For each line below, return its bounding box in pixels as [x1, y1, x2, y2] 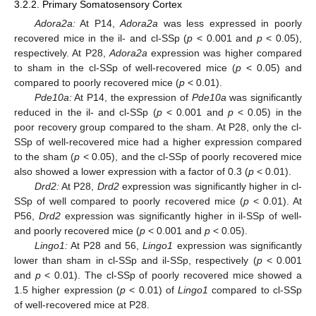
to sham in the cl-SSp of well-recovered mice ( [14, 62, 236, 74]
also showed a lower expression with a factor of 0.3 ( [14, 166, 248, 178]
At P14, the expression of [71, 92, 192, 104]
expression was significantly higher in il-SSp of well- [60, 210, 303, 222]
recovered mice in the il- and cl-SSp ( [14, 32, 188, 44]
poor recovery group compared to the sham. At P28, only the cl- [14, 121, 302, 133]
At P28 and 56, [67, 240, 143, 252]
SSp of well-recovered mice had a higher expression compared [14, 136, 302, 148]
